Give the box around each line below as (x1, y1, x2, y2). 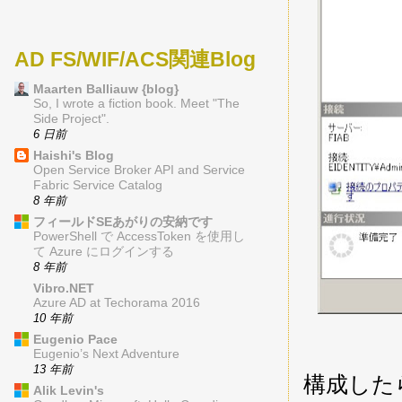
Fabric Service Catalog (33, 179, 162, 193)
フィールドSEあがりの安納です (33, 214, 213, 230)
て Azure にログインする (33, 245, 174, 259)
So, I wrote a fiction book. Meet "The (33, 97, 240, 111)
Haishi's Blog (33, 148, 114, 163)
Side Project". (33, 112, 109, 127)
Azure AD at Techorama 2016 (33, 296, 200, 310)
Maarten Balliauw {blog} (33, 82, 179, 97)
